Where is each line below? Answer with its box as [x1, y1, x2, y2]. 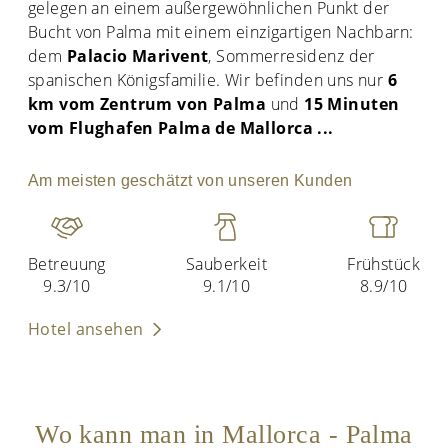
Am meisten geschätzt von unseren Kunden [28, 172, 353, 189]
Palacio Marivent [66, 45, 209, 67]
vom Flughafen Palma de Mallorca [28, 117, 318, 139]
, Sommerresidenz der [208, 45, 375, 67]
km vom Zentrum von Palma [28, 93, 267, 115]
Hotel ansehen [28, 318, 144, 340]
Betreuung [28, 253, 106, 275]
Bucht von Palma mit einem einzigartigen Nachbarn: [28, 21, 414, 43]
